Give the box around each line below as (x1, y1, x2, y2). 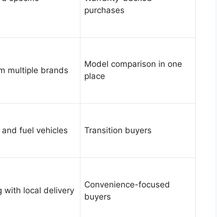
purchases (84, 5, 124, 15)
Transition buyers (84, 125, 152, 136)
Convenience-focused (84, 180, 170, 190)
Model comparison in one (84, 59, 182, 69)
